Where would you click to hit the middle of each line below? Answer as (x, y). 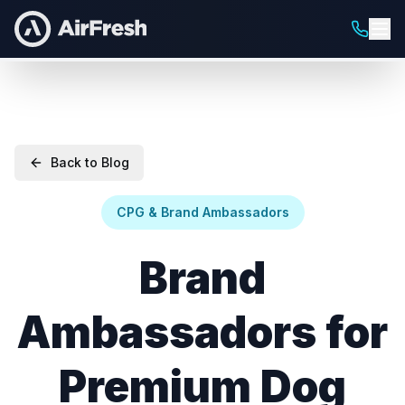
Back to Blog (90, 162)
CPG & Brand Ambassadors (202, 212)
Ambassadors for (202, 332)
